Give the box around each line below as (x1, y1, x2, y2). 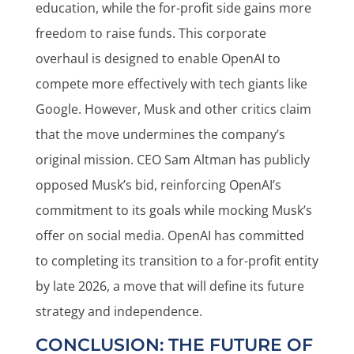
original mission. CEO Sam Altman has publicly (35, 151, 310, 168)
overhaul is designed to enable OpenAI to (35, 50, 281, 67)
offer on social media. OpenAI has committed (35, 227, 304, 244)
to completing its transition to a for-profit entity (35, 252, 318, 269)
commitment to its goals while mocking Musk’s (35, 201, 312, 219)
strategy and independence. (35, 303, 202, 320)
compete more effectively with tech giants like (35, 75, 307, 92)
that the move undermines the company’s (35, 126, 285, 143)
